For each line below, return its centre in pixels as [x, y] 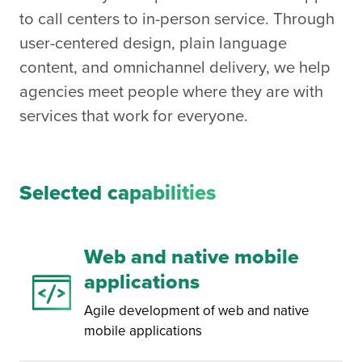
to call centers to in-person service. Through [177, 19]
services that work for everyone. [134, 116]
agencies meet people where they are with [171, 92]
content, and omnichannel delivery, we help [175, 67]
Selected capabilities [118, 193]
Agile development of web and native [197, 311]
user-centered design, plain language [153, 43]
